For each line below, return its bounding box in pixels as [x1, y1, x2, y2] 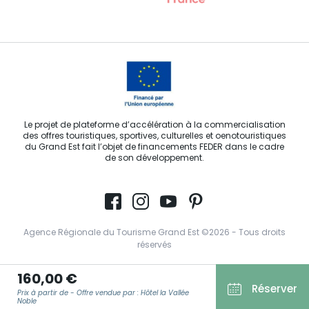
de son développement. [105, 151, 204, 166]
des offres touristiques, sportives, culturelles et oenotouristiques [23, 129, 286, 143]
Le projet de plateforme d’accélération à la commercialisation [23, 118, 286, 132]
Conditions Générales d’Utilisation [83, 265, 226, 279]
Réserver [252, 281, 297, 299]
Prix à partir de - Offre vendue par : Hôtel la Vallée [17, 287, 189, 299]
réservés [137, 238, 172, 252]
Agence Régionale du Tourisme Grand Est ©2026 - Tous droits [23, 226, 286, 240]
